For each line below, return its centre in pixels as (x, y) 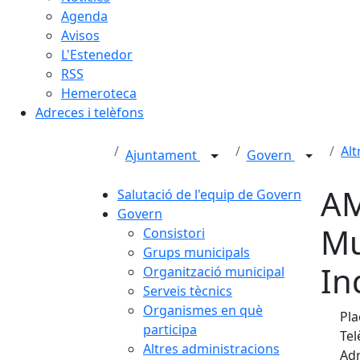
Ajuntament (163, 155)
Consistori (174, 233)
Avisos (80, 35)
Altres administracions (211, 349)
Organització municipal (214, 272)
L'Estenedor (97, 55)
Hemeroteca (99, 93)
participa (170, 329)
